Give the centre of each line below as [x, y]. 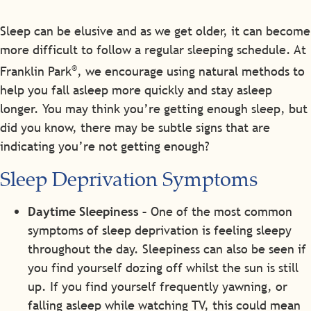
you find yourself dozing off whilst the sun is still [163, 267]
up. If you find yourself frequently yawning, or [158, 286]
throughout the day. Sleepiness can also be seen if [167, 249]
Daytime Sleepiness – [87, 211]
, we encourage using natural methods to [191, 72]
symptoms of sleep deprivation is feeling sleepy [160, 230]
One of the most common [220, 211]
